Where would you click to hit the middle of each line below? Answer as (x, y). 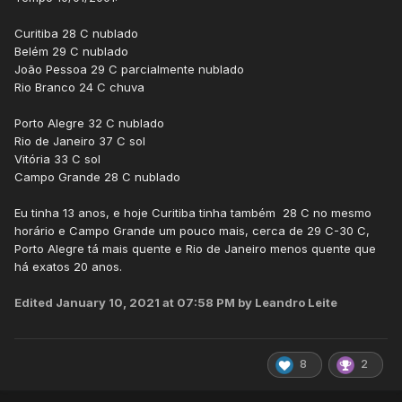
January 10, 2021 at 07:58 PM (145, 303)
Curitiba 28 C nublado (76, 34)
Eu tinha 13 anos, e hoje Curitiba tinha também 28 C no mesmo (193, 213)
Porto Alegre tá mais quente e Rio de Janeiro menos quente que (195, 249)
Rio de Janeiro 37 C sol (80, 141)
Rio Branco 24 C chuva (79, 87)
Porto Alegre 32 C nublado (89, 123)
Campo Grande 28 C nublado (97, 177)
